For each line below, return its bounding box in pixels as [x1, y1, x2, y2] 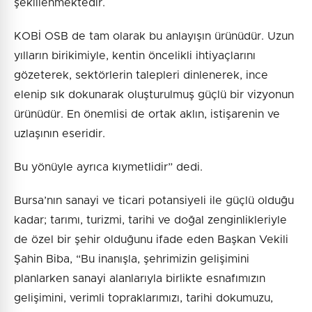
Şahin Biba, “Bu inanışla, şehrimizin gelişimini [14, 253, 249, 265]
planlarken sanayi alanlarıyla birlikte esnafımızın [14, 273, 265, 285]
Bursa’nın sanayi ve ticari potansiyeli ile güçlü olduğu [14, 195, 294, 207]
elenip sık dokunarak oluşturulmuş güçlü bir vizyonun [14, 89, 294, 101]
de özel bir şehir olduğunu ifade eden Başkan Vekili [14, 234, 288, 246]
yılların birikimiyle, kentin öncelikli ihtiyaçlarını [14, 50, 256, 62]
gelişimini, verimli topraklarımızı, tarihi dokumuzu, [14, 292, 273, 304]
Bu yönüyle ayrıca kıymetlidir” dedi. [14, 162, 203, 173]
